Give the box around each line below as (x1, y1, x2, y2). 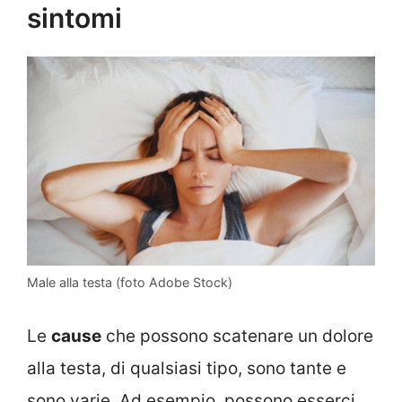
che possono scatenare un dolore (101, 325, 373, 346)
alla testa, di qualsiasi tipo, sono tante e (27, 357, 346, 379)
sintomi (27, 2, 122, 35)
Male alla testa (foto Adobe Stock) (27, 275, 232, 291)
